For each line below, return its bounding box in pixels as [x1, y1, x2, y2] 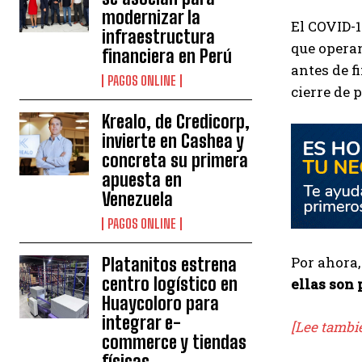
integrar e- [102, 312, 182, 335]
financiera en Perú [102, 45, 233, 68]
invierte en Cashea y [102, 130, 245, 153]
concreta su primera [102, 149, 249, 172]
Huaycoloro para [102, 293, 220, 315]
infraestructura [102, 26, 216, 48]
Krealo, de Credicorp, [102, 111, 250, 133]
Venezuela [102, 188, 174, 211]
